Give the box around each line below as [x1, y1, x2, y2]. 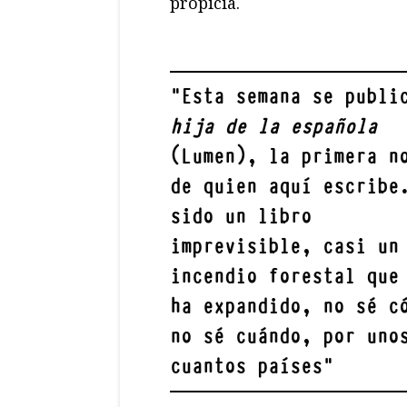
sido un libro [170, 203, 312, 230]
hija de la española [170, 113, 377, 140]
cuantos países [170, 352, 323, 380]
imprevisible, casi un [170, 233, 399, 260]
